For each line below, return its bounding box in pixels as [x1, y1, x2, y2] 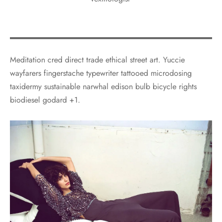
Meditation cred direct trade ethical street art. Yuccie [10, 54, 185, 65]
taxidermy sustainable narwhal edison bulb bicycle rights [10, 80, 197, 92]
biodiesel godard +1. [10, 94, 80, 106]
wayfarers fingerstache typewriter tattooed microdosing [10, 67, 192, 79]
